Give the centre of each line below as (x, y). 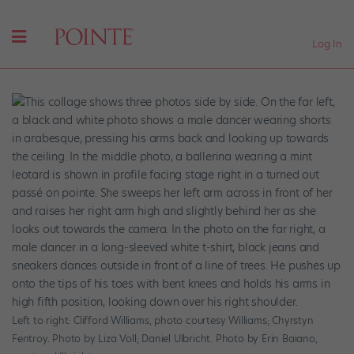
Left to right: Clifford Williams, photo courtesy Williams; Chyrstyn (163, 321)
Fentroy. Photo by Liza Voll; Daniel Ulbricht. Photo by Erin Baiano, (165, 339)
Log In (327, 43)
